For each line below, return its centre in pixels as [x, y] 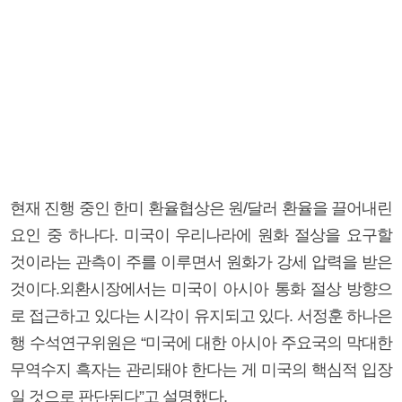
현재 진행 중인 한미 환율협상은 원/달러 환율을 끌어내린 [201, 208]
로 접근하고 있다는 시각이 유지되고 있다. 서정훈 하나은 [201, 315]
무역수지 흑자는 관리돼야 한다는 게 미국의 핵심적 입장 [201, 369]
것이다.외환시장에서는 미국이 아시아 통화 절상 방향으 [201, 288]
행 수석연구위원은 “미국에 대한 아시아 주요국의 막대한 [201, 342]
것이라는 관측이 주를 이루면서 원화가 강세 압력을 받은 [201, 262]
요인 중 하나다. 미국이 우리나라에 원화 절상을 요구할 [201, 235]
